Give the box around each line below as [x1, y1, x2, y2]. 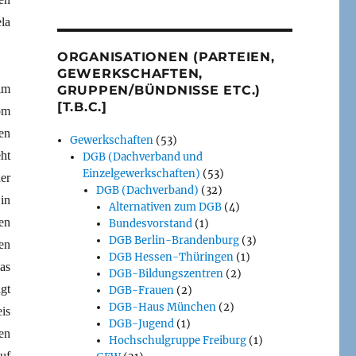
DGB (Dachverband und [83, 149, 203, 164]
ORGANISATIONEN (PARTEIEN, [56, 48, 275, 64]
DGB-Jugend [108, 316, 174, 331]
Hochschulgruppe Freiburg [108, 333, 246, 347]
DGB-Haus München [108, 300, 216, 314]
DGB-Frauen [108, 283, 174, 297]
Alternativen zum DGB [108, 199, 222, 214]
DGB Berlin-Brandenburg [108, 233, 239, 247]
